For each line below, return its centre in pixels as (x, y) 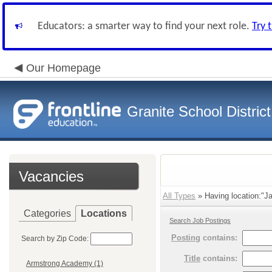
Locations (104, 213)
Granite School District (199, 111)
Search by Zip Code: (55, 239)
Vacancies (51, 176)
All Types (179, 196)
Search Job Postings (200, 220)
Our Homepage (63, 68)
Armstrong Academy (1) (65, 264)
